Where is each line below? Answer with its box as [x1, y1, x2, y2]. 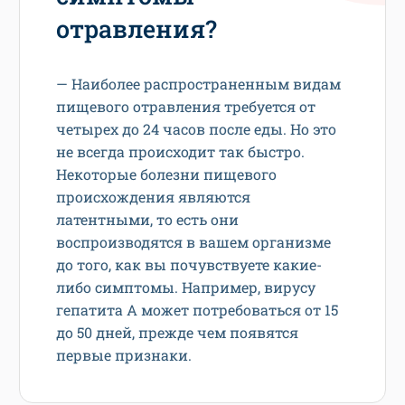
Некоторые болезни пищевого [56, 165, 277, 184]
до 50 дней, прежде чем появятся [56, 323, 298, 343]
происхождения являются [56, 187, 250, 207]
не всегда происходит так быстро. [56, 142, 305, 162]
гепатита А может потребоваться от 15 [56, 300, 338, 320]
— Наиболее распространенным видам [56, 74, 341, 94]
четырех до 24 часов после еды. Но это [56, 119, 336, 139]
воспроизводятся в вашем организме [56, 232, 331, 252]
